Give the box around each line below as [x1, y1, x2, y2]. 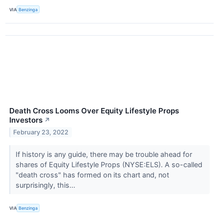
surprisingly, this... [15, 181, 77, 190]
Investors [9, 115, 43, 125]
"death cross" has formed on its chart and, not [15, 171, 169, 179]
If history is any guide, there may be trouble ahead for [15, 150, 192, 159]
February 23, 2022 [13, 129, 69, 136]
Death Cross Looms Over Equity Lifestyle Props [9, 106, 179, 116]
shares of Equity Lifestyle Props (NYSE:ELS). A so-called [15, 160, 202, 169]
